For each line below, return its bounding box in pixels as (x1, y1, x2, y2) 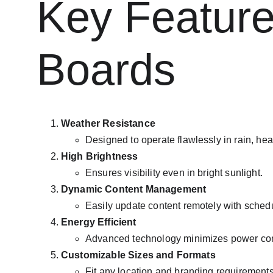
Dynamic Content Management (61, 184, 207, 194)
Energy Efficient (61, 217, 136, 227)
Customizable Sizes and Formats (61, 250, 216, 260)
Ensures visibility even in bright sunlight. (85, 168, 263, 178)
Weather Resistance (61, 118, 155, 129)
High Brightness (61, 151, 138, 161)
